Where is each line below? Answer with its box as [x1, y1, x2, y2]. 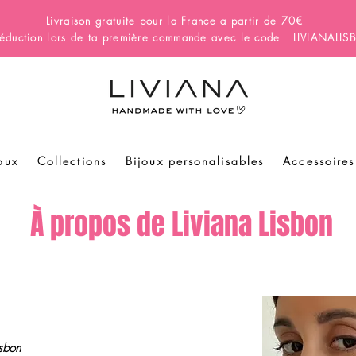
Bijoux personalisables [126, 153, 265, 168]
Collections [37, 153, 106, 168]
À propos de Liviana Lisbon [30, 203, 333, 246]
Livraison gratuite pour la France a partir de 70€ [46, 14, 308, 28]
